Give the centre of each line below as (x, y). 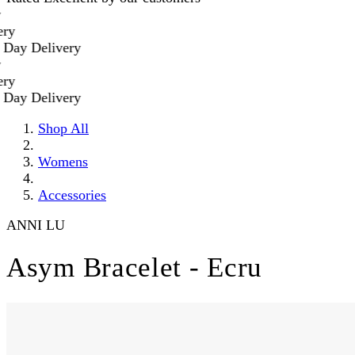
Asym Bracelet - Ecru (134, 268)
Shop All (63, 128)
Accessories (72, 195)
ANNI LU (36, 225)
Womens (63, 161)
